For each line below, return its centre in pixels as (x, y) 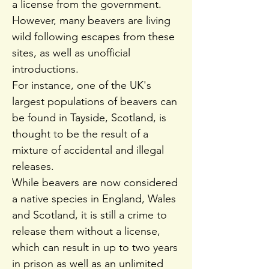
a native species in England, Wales (94, 199)
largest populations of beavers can (95, 101)
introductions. (45, 69)
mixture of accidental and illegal (88, 150)
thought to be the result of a (80, 134)
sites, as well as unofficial (71, 53)
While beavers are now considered (95, 183)
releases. (33, 166)
